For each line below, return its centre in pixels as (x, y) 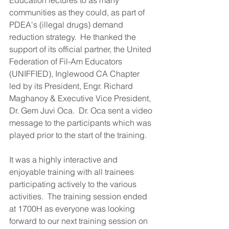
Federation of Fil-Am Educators (67, 61)
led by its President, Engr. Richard (72, 86)
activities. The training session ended (79, 196)
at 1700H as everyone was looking (73, 209)
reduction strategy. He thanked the (74, 37)
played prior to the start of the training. (78, 135)
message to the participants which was (81, 123)
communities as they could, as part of (78, 12)
